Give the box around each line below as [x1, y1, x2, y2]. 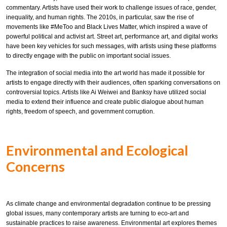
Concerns [6, 158, 65, 175]
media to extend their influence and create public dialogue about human [6, 98, 204, 106]
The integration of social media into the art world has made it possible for [6, 69, 205, 77]
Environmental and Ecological [6, 141, 188, 159]
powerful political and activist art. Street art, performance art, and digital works [6, 32, 218, 40]
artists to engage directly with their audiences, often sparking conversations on [6, 79, 220, 87]
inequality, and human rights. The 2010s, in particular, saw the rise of [6, 13, 194, 21]
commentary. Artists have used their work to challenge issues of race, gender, [6, 4, 216, 11]
